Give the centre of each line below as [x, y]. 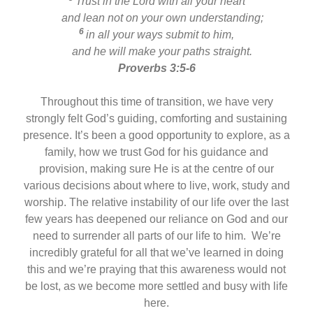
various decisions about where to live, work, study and [156, 185]
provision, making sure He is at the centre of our [156, 168]
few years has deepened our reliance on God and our [156, 219]
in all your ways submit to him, [160, 34]
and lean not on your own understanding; [156, 17]
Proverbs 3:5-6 [156, 68]
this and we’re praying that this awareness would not [156, 269]
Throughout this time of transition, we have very [156, 101]
